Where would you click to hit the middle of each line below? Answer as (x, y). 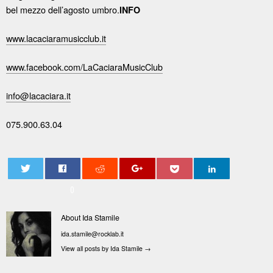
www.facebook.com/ (44, 66)
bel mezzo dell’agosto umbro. (63, 9)
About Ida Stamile (90, 218)
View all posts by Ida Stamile (103, 248)
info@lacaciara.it (38, 95)
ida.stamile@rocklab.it (93, 234)
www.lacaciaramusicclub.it (56, 38)
